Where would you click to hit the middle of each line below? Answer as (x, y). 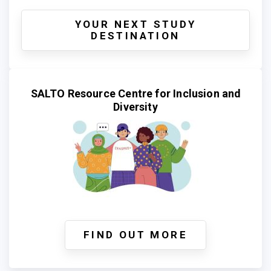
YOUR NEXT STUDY (135, 24)
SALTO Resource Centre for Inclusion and (135, 93)
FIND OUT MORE (135, 234)
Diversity (135, 106)
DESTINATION (135, 35)
